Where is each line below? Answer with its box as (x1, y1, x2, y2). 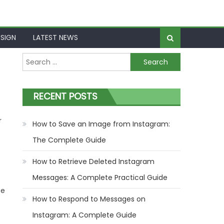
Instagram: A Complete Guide (32, 210, 137, 220)
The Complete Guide (32, 135, 106, 145)
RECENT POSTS (33, 90, 98, 103)
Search (22, 53, 47, 64)
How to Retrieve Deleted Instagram (32, 156, 155, 167)
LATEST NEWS (33, 32, 78, 43)
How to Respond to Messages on (32, 194, 146, 204)
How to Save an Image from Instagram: (32, 119, 170, 129)
